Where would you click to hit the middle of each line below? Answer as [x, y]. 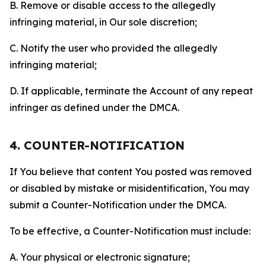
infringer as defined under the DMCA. [94, 107]
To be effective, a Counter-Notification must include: [130, 231]
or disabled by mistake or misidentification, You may [129, 188]
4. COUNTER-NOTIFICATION [97, 145]
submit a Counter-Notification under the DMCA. [118, 205]
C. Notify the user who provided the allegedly [113, 48]
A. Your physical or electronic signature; [100, 257]
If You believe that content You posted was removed [131, 172]
